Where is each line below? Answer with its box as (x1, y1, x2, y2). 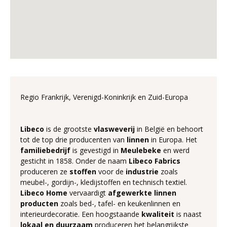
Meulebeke (121, 145, 161, 155)
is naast (174, 209, 202, 219)
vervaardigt (67, 188, 108, 198)
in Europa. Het (149, 135, 197, 144)
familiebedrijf (20, 145, 70, 155)
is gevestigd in (70, 145, 121, 155)
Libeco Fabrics (127, 156, 180, 166)
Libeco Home (20, 188, 67, 198)
